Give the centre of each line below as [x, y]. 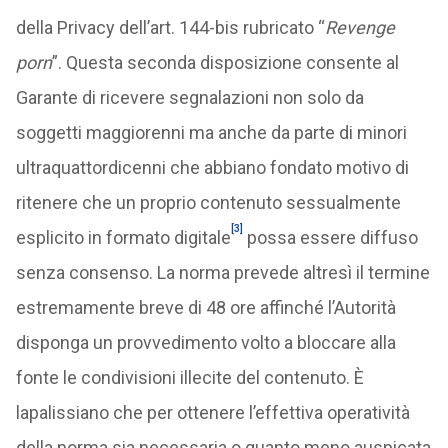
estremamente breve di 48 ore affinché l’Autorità [205, 307]
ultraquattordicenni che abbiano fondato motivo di [212, 167]
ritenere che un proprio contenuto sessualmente [208, 202]
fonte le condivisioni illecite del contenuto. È [189, 377]
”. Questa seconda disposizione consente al [225, 62]
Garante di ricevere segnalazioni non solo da [189, 97]
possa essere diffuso [330, 237]
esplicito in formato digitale [123, 237]
